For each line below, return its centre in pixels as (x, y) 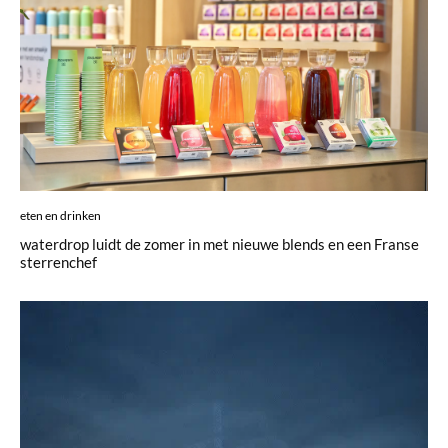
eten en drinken (60, 216)
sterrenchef (58, 262)
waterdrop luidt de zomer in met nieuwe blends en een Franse (219, 244)
